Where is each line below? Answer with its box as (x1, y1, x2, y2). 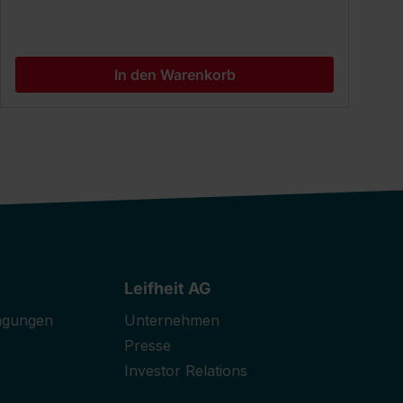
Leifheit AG (124, 279, 212, 299)
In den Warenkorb (113, 66, 236, 85)
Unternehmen (124, 311, 220, 330)
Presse (124, 336, 172, 355)
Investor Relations (124, 362, 248, 381)
